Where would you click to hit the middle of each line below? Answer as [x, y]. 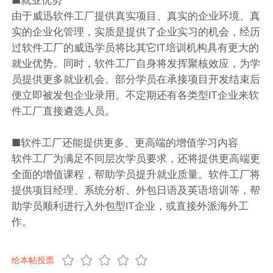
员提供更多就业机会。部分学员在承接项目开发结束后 [136, 79]
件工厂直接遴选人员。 [64, 111]
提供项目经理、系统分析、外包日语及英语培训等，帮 [136, 190]
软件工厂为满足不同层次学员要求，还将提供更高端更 [136, 158]
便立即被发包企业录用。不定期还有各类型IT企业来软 [136, 95]
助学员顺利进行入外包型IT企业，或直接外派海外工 [130, 206]
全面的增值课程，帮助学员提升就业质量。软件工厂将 [136, 174]
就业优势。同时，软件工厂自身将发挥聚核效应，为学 [136, 63]
